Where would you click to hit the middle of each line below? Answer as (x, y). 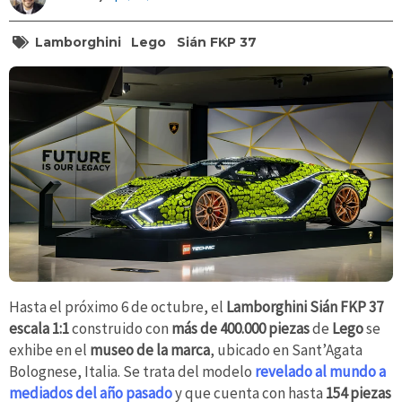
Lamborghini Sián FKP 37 (305, 307)
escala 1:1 (39, 329)
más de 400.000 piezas (242, 329)
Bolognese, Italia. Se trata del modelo (132, 372)
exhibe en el (49, 350)
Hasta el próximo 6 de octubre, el (118, 307)
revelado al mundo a (320, 372)
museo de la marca (150, 350)
